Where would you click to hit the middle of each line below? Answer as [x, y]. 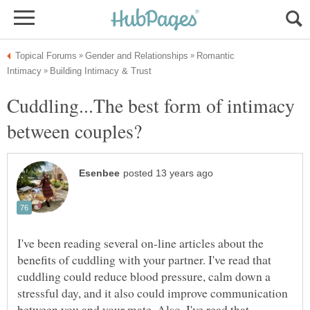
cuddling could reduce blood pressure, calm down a [144, 276]
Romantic [216, 56]
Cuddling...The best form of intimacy [151, 105]
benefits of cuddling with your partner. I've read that [144, 260]
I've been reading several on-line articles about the [140, 243]
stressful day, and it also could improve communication [153, 293]
